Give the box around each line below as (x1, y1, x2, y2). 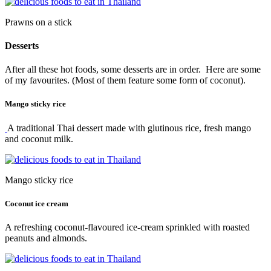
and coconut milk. (5, 133, 73, 144)
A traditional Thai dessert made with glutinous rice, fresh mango (7, 122, 251, 133)
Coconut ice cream (5, 198, 68, 208)
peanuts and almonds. (5, 232, 87, 243)
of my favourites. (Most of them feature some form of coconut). (5, 75, 246, 86)
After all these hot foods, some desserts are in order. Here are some (5, 64, 261, 75)
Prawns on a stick (5, 16, 72, 27)
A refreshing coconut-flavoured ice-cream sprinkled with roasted (5, 221, 250, 232)
